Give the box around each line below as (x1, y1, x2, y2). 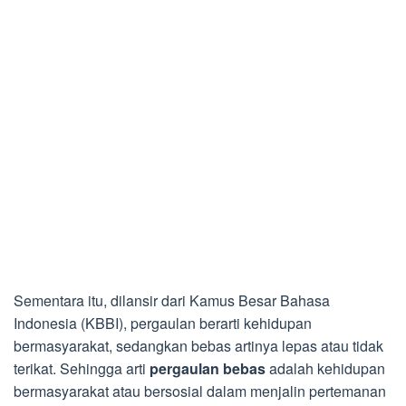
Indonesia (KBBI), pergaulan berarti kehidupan (14, 312, 312, 333)
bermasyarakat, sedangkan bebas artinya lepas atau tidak (14, 334, 383, 356)
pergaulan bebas (150, 357, 266, 379)
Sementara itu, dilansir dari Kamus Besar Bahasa (14, 289, 330, 311)
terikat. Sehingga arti (14, 357, 150, 379)
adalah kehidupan (266, 357, 385, 379)
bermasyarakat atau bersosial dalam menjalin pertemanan (14, 380, 386, 401)
